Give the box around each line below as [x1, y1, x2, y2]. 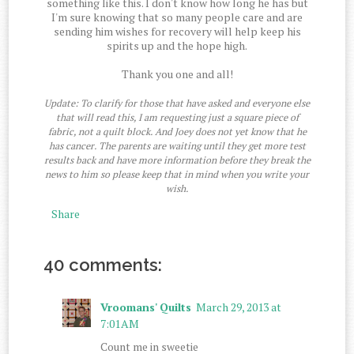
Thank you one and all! [121, 66, 233, 82]
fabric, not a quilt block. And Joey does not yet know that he [47, 125, 307, 139]
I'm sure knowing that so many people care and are [51, 9, 303, 25]
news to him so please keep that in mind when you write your [45, 168, 309, 182]
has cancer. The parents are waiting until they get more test [48, 139, 306, 153]
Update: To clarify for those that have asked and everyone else [44, 96, 310, 111]
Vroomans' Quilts [100, 299, 192, 314]
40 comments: [43, 254, 163, 275]
